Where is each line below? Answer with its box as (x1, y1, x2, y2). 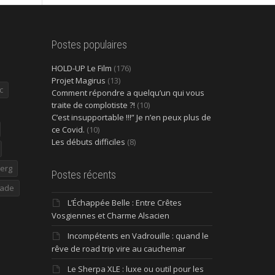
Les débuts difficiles (51, 136, 125, 148)
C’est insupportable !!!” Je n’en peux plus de (51, 112, 211, 123)
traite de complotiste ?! (51, 99, 135, 111)
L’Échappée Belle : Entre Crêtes (67, 197, 182, 209)
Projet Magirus (51, 75, 106, 87)
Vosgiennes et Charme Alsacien (51, 210, 169, 222)
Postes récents (51, 168, 116, 182)
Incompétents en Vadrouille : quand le (67, 230, 209, 242)
